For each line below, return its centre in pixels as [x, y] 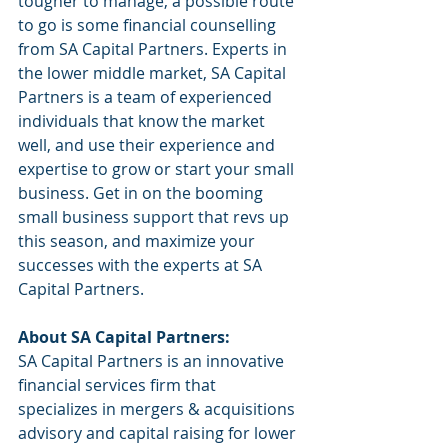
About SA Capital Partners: [124, 337]
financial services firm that [119, 385]
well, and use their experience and [148, 145]
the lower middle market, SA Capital [154, 73]
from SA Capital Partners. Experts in [154, 49]
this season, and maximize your [138, 241]
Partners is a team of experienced [147, 97]
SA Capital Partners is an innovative [153, 361]
